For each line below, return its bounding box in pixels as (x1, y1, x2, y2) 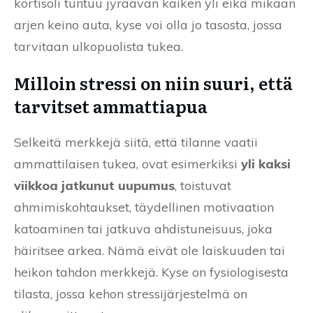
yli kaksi (241, 155, 291, 172)
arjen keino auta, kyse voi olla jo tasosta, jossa (14, 16, 282, 33)
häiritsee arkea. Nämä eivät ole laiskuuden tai (14, 242, 285, 259)
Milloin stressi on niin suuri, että (14, 70, 293, 95)
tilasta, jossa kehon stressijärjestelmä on (14, 285, 247, 302)
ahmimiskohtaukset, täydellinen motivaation (14, 198, 274, 215)
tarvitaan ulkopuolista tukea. (14, 38, 183, 54)
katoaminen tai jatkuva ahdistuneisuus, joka (14, 220, 272, 237)
